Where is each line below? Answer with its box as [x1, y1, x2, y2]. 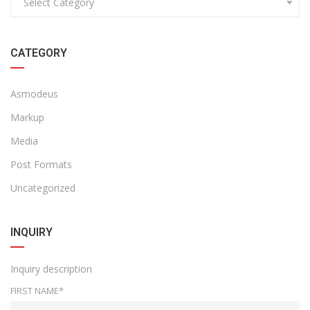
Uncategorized [10, 181, 75, 195]
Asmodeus [10, 87, 58, 101]
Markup [10, 111, 44, 125]
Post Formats [10, 158, 72, 172]
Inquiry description [10, 262, 92, 276]
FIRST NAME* [10, 284, 64, 298]
